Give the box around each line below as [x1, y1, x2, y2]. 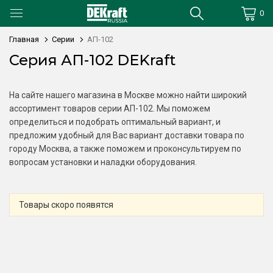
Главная [9, 35, 39, 44]
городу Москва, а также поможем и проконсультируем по [9, 144, 241, 154]
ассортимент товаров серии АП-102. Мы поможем [9, 104, 210, 113]
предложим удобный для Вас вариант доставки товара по [9, 130, 244, 140]
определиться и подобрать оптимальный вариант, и [9, 117, 221, 127]
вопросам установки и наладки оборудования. [9, 157, 197, 167]
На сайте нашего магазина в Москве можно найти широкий [9, 90, 247, 100]
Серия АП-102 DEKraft [9, 51, 175, 69]
